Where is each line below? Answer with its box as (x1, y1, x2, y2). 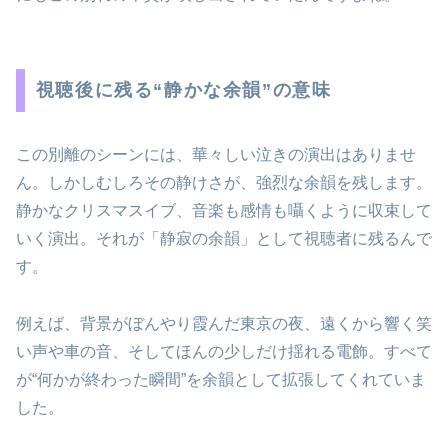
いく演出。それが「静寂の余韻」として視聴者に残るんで (16, 230, 432, 248)
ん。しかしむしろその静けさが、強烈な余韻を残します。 (16, 174, 432, 192)
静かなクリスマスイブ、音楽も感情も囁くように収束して (16, 202, 432, 220)
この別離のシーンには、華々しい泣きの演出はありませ (16, 146, 416, 164)
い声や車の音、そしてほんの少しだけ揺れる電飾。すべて (16, 343, 432, 361)
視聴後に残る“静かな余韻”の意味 (35, 80, 332, 101)
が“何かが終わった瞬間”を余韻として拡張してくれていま (16, 371, 426, 389)
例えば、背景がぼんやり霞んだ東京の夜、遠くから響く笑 (16, 315, 432, 333)
